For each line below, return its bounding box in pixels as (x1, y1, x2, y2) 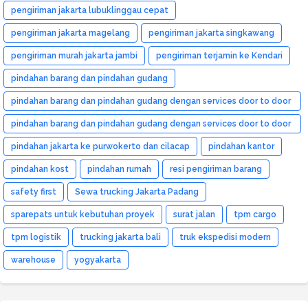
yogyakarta (74, 254, 121, 265)
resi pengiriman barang (170, 164, 262, 174)
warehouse (11, 254, 56, 265)
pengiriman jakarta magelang (11, 27, 130, 38)
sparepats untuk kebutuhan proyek (11, 209, 155, 219)
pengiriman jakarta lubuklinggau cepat (11, 5, 168, 15)
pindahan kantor (208, 141, 274, 151)
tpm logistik (11, 232, 61, 242)
